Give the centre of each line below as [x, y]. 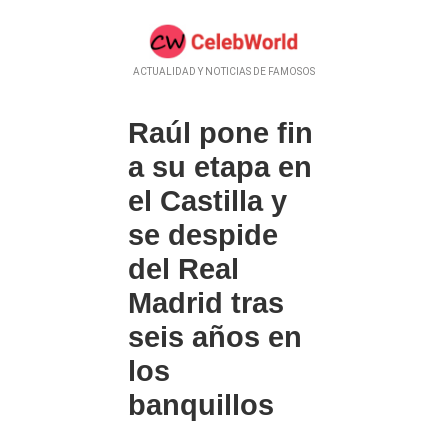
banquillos [201, 405]
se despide [203, 235]
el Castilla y [207, 201]
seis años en [215, 337]
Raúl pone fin [220, 133]
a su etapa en [220, 167]
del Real [183, 269]
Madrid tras [206, 303]
